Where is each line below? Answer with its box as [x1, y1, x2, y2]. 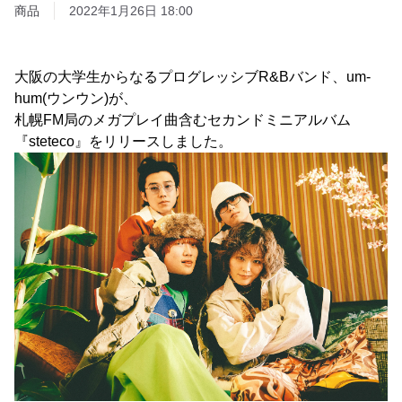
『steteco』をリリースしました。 [14, 134, 232, 149]
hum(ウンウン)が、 [14, 91, 137, 106]
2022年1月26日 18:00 [69, 4, 193, 18]
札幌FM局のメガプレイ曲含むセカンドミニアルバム [14, 112, 351, 127]
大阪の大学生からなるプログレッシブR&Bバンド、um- [14, 69, 371, 84]
